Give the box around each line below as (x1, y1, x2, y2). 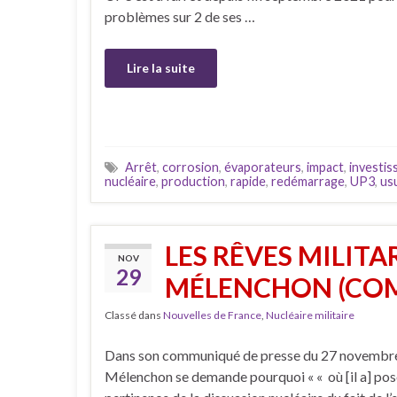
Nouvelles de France (163, 307, 261, 322)
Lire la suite (127, 60, 195, 76)
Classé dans (105, 307, 163, 322)
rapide (230, 173, 266, 189)
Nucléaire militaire (266, 307, 354, 322)
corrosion (162, 159, 219, 175)
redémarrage (271, 173, 345, 189)
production (161, 173, 225, 189)
